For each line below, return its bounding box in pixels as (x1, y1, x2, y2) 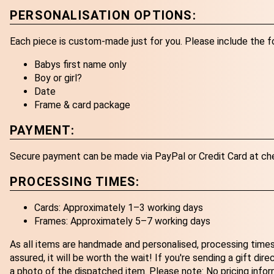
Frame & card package (34, 98, 130, 111)
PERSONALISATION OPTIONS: (10, 7, 196, 23)
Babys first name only (34, 58, 127, 70)
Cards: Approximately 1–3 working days (34, 201, 203, 213)
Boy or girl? (34, 72, 82, 84)
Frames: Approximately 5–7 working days (34, 215, 210, 227)
